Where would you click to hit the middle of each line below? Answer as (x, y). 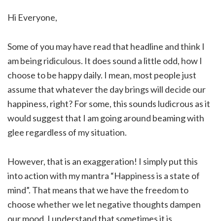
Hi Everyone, (32, 17)
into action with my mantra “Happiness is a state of (104, 176)
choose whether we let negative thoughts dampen (104, 204)
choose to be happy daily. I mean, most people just (102, 75)
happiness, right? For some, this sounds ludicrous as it (109, 104)
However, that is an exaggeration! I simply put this (103, 161)
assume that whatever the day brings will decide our (107, 89)
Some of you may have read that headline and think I (106, 46)
